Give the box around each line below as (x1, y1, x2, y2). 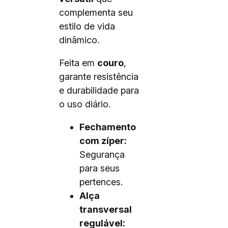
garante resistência (59, 71, 138, 82)
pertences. (79, 177, 123, 187)
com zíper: (79, 135, 127, 146)
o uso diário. (59, 99, 110, 109)
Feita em (59, 58, 97, 68)
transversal (79, 204, 132, 215)
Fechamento (79, 122, 136, 132)
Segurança (79, 149, 125, 160)
